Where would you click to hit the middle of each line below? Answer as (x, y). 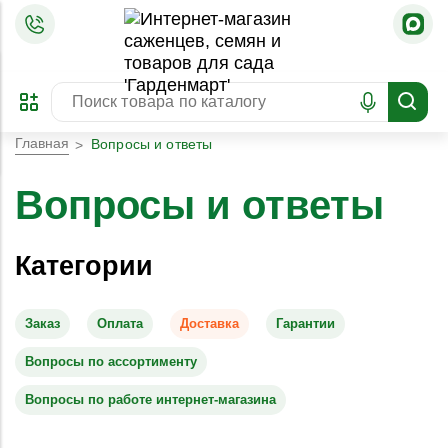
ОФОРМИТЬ (53, 9)
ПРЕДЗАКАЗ (54, 22)
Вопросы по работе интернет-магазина (150, 399)
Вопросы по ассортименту (111, 361)
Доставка (209, 323)
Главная (42, 143)
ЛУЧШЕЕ (155, 22)
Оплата (120, 323)
